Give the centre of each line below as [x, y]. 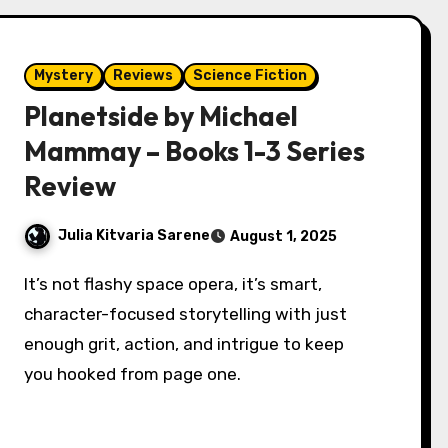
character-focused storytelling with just [186, 314]
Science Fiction [250, 76]
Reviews [143, 76]
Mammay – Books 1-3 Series [195, 151]
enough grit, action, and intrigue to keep [184, 344]
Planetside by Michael [161, 116]
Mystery [64, 76]
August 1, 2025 [284, 237]
